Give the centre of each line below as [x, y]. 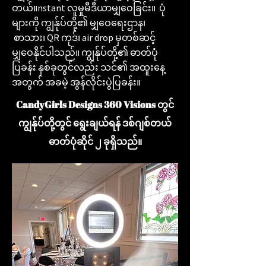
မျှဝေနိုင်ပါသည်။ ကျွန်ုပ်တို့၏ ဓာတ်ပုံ [85, 52]
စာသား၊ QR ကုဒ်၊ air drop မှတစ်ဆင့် [84, 37]
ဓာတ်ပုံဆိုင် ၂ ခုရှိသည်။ [95, 141]
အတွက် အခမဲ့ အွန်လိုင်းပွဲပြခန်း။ [77, 82]
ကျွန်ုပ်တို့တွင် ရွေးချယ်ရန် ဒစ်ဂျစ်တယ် [95, 123]
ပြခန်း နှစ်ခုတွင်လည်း [56, 67]
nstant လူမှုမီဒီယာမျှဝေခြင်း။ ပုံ [102, 8]
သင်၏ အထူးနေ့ [133, 67]
